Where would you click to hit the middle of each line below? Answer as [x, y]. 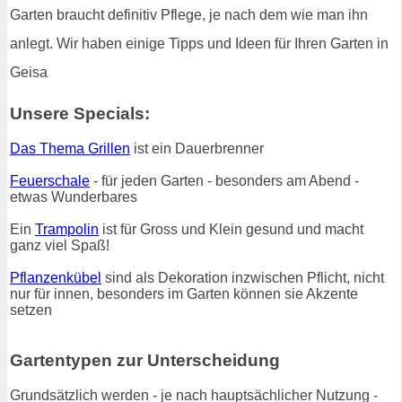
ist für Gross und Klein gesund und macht [231, 229]
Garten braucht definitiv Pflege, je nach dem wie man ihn [189, 15]
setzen [31, 310]
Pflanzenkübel [56, 277]
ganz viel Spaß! [60, 245]
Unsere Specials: [80, 113]
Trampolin [67, 229]
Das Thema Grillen [70, 148]
